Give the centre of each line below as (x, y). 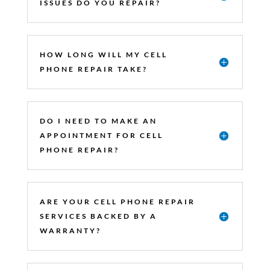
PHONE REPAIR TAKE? (93, 69)
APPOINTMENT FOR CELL (101, 135)
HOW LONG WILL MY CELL (103, 54)
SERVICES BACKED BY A (98, 216)
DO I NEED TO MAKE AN (98, 121)
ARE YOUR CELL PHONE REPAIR (117, 201)
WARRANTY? (70, 230)
